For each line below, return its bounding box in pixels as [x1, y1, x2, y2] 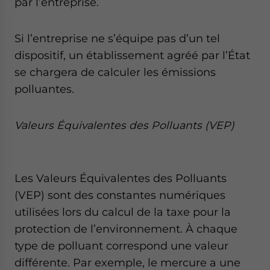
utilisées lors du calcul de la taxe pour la [14, 206, 231, 218]
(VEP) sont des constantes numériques [14, 189, 225, 201]
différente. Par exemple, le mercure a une [14, 256, 240, 269]
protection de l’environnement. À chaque [14, 222, 237, 235]
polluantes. [14, 83, 74, 95]
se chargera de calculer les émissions [14, 66, 216, 78]
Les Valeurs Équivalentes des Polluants [14, 172, 227, 184]
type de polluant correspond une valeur [14, 239, 228, 252]
